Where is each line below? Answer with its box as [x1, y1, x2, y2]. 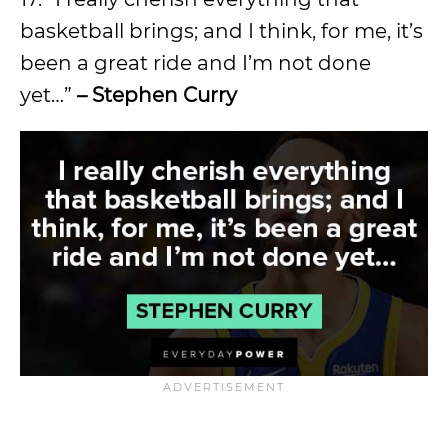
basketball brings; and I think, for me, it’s [20, 18, 423, 43]
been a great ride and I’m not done [20, 50, 371, 75]
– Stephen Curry [72, 82, 237, 107]
